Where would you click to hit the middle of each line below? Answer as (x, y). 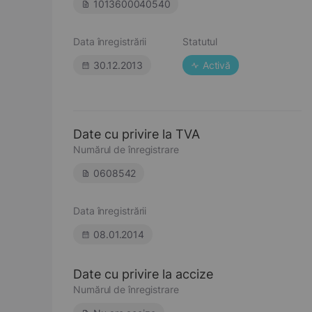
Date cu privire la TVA (136, 134)
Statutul (200, 41)
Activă (217, 65)
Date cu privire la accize (143, 274)
